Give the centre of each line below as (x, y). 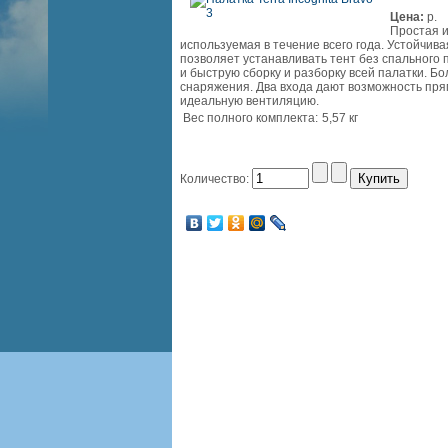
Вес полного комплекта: (250, 118)
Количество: (216, 179)
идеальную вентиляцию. (252, 101)
